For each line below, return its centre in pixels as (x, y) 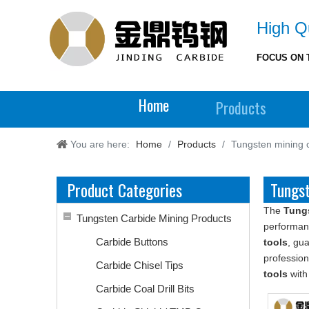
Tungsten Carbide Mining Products (154, 218)
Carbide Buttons (132, 242)
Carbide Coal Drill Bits (145, 289)
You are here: (100, 144)
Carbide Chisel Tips (140, 265)
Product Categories (124, 190)
